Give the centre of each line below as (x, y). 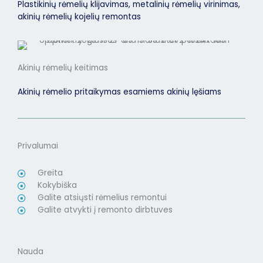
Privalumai (38, 146)
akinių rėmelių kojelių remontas (79, 17)
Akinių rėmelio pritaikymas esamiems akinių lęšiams (119, 92)
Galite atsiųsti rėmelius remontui (102, 198)
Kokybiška (57, 186)
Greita (50, 173)
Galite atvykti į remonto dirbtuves (105, 210)
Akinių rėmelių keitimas (63, 68)
